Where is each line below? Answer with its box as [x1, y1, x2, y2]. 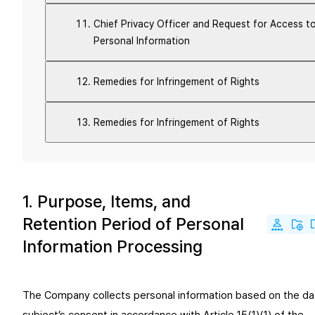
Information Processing [22, 236, 202, 257]
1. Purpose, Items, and [22, 191, 191, 212]
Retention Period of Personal [22, 214, 244, 234]
